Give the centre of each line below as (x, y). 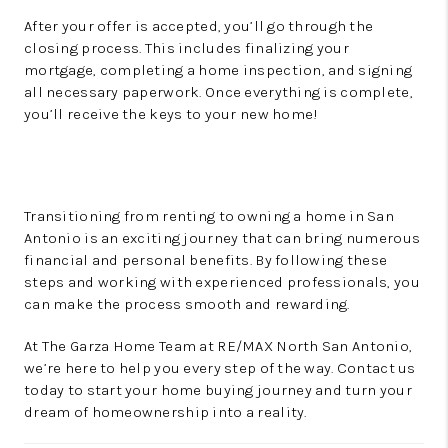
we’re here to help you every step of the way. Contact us (220, 367)
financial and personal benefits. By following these (206, 259)
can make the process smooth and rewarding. (187, 303)
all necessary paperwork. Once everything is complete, (218, 91)
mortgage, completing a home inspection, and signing (218, 69)
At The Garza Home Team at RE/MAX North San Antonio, (218, 345)
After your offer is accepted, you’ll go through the (199, 25)
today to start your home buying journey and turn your (218, 389)
